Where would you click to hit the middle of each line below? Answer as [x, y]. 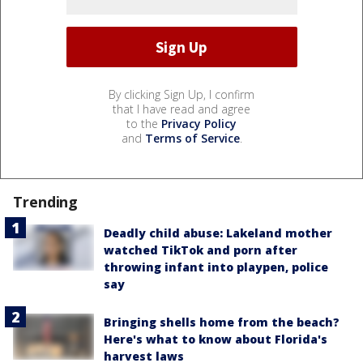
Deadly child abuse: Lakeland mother [218, 233]
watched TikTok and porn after [201, 250]
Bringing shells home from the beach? [222, 322]
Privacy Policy [199, 124]
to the [144, 124]
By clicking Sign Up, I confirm [181, 95]
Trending [46, 202]
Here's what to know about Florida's [216, 340]
